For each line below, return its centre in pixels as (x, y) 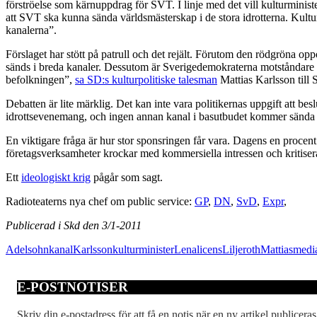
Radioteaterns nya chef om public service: (100, 201)
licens (209, 249)
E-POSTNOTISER (73, 287)
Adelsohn (27, 249)
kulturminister (143, 249)
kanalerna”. (31, 30)
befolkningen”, (40, 79)
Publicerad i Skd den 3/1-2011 (74, 225)
